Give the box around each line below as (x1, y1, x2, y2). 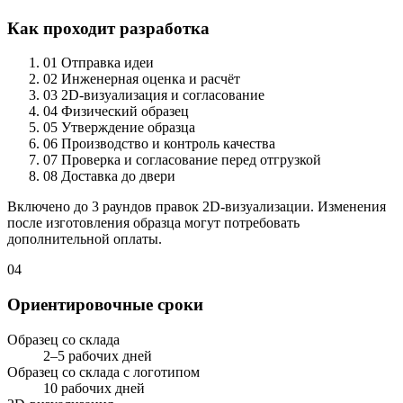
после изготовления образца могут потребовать (7, 215, 300, 231)
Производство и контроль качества (61, 136, 275, 152)
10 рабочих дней (43, 380, 145, 396)
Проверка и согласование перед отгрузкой (61, 152, 321, 168)
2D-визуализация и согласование (61, 87, 264, 103)
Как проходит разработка (7, 18, 210, 38)
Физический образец (61, 103, 189, 120)
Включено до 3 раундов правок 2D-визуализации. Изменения (7, 199, 386, 215)
